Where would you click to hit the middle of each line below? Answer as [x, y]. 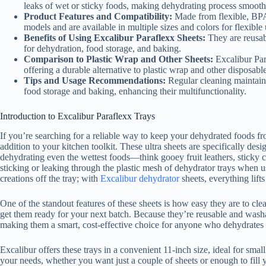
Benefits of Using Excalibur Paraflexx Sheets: [115, 38]
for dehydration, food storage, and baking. [102, 49]
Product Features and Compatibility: [98, 17]
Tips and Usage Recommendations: [95, 81]
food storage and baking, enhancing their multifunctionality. [135, 91]
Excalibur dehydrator [140, 179]
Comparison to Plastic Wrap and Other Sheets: [118, 59]
